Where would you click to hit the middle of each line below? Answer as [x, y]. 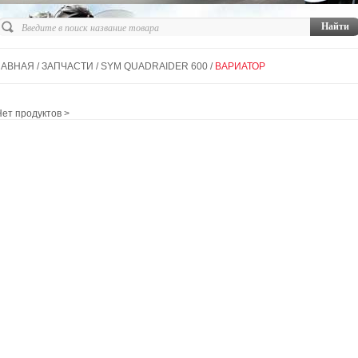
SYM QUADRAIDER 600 [154, 66]
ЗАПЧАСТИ [68, 66]
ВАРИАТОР [240, 66]
